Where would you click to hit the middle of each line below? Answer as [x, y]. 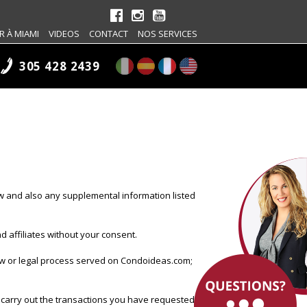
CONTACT [109, 34]
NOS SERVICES [168, 34]
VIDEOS [64, 34]
